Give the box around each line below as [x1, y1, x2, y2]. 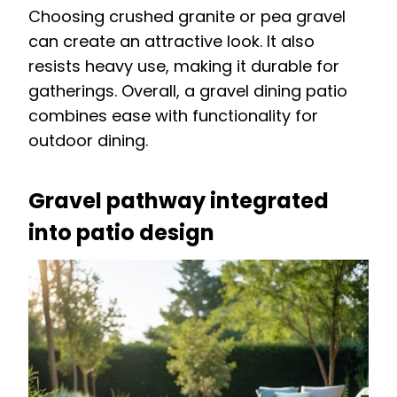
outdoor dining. [28, 129, 148, 152]
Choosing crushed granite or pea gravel [28, 5, 346, 28]
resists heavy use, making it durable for [28, 55, 339, 78]
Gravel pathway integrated [28, 186, 329, 216]
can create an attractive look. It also [28, 30, 315, 53]
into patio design [28, 218, 214, 248]
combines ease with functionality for [28, 105, 318, 128]
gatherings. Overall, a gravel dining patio [28, 80, 347, 103]
